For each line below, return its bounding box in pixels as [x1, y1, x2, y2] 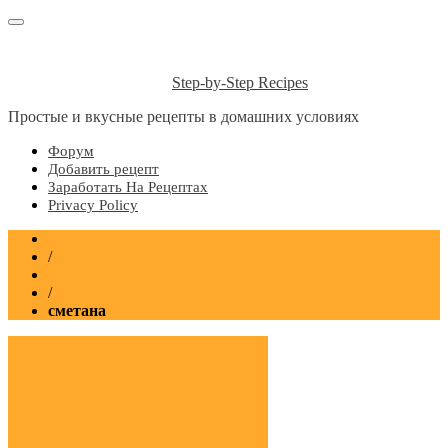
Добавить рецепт [48, 161, 159, 177]
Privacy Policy [48, 197, 138, 213]
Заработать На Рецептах [48, 179, 208, 195]
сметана [48, 302, 106, 319]
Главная [48, 230, 102, 247]
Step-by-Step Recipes [172, 74, 308, 91]
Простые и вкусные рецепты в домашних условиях [8, 108, 359, 125]
